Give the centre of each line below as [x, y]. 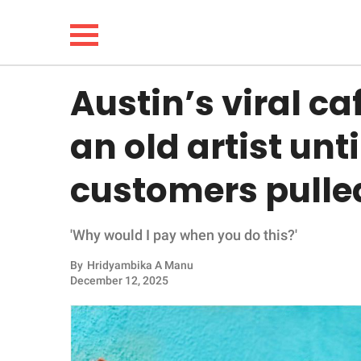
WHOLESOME [72, 241]
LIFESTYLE [63, 158]
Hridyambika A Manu [140, 265]
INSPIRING [62, 282]
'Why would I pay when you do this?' [184, 235]
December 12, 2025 [119, 280]
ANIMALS [59, 323]
